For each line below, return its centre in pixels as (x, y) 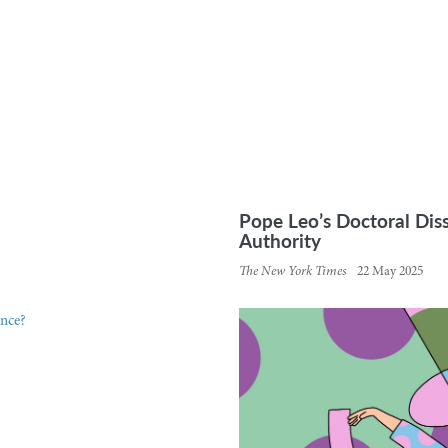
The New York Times (293, 271)
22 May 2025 (390, 271)
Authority (280, 239)
